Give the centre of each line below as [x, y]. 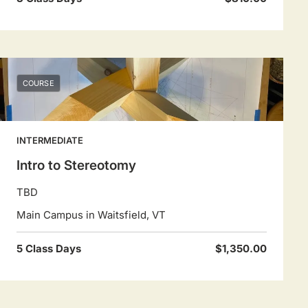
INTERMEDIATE [50, 140]
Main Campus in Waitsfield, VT [91, 215]
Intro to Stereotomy [76, 165]
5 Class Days [49, 249]
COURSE [38, 83]
